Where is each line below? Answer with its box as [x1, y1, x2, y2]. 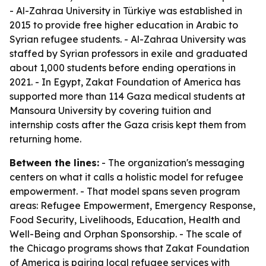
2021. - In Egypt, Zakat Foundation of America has [9, 76, 240, 88]
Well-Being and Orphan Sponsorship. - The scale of [9, 228, 242, 240]
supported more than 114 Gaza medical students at [9, 90, 245, 102]
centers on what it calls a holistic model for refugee [9, 171, 243, 183]
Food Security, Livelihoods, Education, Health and [9, 214, 240, 226]
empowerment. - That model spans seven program [9, 185, 240, 197]
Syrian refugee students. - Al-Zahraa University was [9, 33, 246, 45]
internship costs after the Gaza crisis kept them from [9, 119, 246, 131]
